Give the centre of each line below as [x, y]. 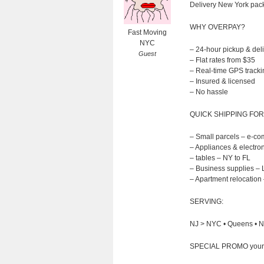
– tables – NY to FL [220, 158]
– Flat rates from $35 [222, 60]
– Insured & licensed [222, 81]
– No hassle [209, 92]
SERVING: [207, 202]
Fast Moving [147, 32]
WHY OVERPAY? [217, 27]
